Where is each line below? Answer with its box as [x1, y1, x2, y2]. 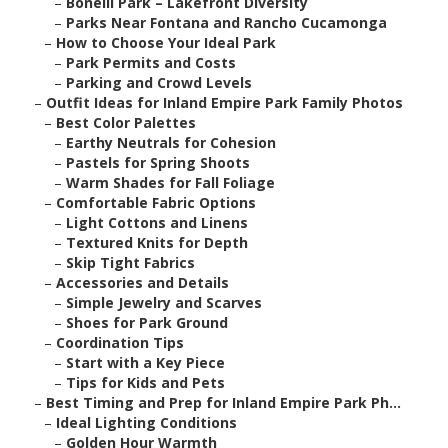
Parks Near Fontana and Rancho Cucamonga [66, 13, 387, 33]
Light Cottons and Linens [66, 213, 248, 233]
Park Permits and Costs [66, 53, 236, 73]
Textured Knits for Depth [66, 233, 248, 253]
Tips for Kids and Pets [66, 373, 225, 393]
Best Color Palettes [56, 113, 196, 133]
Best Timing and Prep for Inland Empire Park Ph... [46, 393, 401, 413]
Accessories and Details [56, 273, 229, 293]
